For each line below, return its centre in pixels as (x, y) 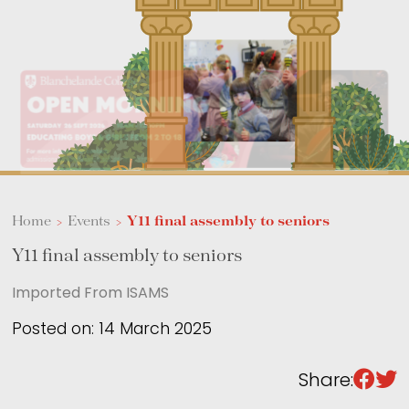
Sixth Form (319, 19)
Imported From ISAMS (91, 294)
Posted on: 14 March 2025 (112, 330)
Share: (325, 382)
